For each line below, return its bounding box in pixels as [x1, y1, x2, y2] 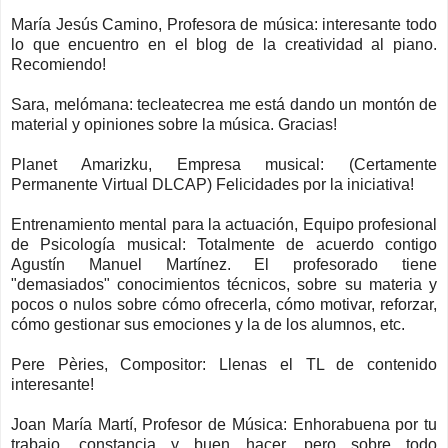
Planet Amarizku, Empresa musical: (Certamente [11, 155, 437, 173]
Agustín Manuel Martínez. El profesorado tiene [11, 255, 437, 273]
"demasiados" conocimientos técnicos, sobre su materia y [11, 275, 437, 293]
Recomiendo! [11, 55, 106, 73]
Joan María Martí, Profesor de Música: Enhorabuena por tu [11, 415, 437, 433]
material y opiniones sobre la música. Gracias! [11, 115, 337, 133]
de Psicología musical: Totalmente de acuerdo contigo [11, 235, 437, 253]
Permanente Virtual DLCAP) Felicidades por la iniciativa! [11, 175, 414, 193]
